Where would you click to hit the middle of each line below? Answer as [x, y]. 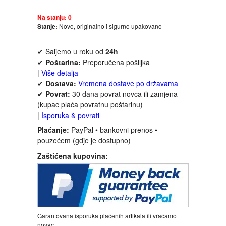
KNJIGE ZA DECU [91, 142]
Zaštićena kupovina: [73, 156]
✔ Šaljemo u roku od [71, 52]
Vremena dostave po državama [128, 83]
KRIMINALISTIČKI [92, 195]
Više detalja [60, 73]
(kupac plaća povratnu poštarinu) [90, 105]
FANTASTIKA [83, 8]
